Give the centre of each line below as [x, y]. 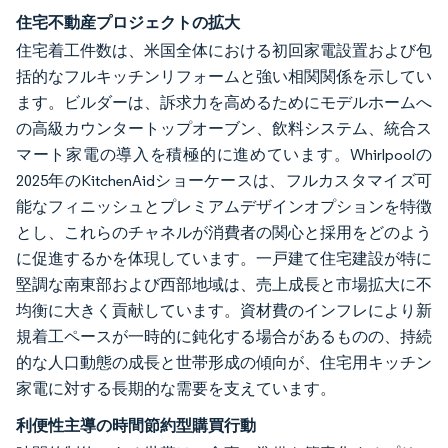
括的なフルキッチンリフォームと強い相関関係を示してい [224, 76]
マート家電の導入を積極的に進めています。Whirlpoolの [224, 154]
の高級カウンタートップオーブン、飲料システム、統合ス [224, 128]
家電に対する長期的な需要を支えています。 [176, 388]
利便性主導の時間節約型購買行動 [136, 425]
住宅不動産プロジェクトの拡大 [128, 22]
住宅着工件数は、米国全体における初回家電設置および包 [224, 50]
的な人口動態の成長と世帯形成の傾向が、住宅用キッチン [224, 362]
